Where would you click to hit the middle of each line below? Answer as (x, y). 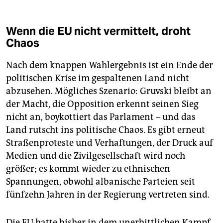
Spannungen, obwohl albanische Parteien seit (101, 182)
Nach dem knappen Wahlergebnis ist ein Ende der (110, 65)
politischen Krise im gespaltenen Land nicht (98, 78)
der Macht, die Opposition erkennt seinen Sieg (102, 104)
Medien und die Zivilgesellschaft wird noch (96, 156)
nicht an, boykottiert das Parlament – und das (101, 117)
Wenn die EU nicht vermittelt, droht (98, 31)
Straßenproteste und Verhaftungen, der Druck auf (110, 143)
